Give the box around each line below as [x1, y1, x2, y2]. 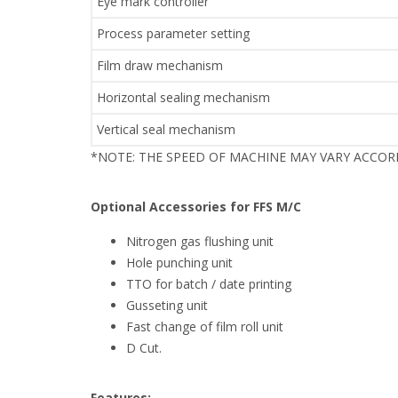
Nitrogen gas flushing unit [126, 233, 274, 251]
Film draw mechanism [97, 57, 223, 75]
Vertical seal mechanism [97, 121, 235, 139]
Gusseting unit [126, 297, 208, 314]
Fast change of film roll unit [126, 318, 283, 336]
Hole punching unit [126, 254, 233, 272]
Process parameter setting [97, 25, 250, 43]
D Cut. [126, 339, 162, 357]
